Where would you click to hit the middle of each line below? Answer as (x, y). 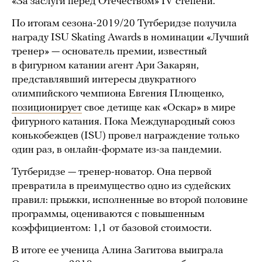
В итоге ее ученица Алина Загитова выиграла (118, 251)
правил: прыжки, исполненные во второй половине (130, 201)
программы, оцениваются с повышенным (108, 215)
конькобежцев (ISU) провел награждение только (125, 136)
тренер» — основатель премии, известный (109, 52)
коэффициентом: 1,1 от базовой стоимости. (112, 229)
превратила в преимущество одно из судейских (121, 187)
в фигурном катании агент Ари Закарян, (105, 66)
